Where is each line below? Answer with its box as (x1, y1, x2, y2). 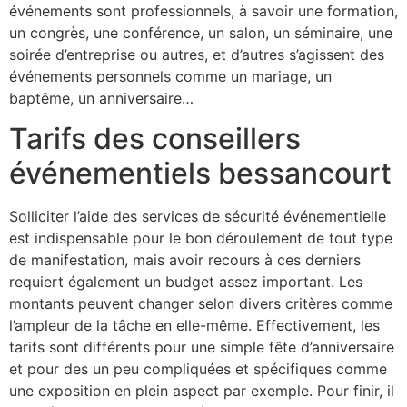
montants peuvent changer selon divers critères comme (9, 294, 392, 313)
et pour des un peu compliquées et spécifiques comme (9, 360, 387, 378)
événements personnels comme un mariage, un (9, 66, 332, 85)
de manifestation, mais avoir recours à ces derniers (9, 251, 361, 269)
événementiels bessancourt (9, 155, 392, 191)
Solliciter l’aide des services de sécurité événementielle (9, 207, 386, 225)
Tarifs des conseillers (9, 121, 301, 156)
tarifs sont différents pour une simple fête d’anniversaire (9, 338, 394, 356)
